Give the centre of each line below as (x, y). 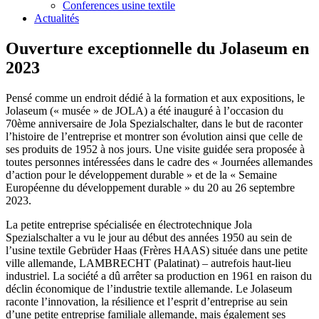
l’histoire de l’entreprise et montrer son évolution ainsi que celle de (154, 136)
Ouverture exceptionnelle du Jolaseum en (157, 48)
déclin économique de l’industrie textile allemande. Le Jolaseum (149, 288)
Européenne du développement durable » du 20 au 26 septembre (150, 187)
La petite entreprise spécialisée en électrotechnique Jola (129, 224)
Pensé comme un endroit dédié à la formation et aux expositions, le (155, 98)
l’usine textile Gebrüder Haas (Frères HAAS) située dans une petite (157, 250)
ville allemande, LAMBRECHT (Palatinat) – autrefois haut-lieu (148, 263)
